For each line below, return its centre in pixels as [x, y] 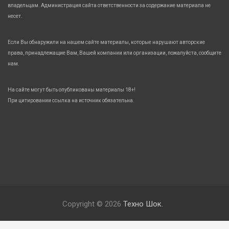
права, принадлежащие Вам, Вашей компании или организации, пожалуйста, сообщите [114, 53]
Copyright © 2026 [93, 204]
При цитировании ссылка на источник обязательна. [71, 100]
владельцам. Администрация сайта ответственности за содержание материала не [109, 5]
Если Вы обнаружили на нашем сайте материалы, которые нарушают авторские [106, 42]
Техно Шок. [143, 204]
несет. [15, 16]
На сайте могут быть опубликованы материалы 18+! [72, 89]
